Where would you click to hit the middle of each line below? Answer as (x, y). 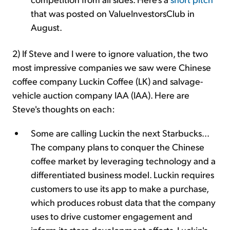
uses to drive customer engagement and (112, 216)
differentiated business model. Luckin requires (122, 174)
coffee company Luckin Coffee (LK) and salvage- (108, 81)
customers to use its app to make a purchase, (120, 188)
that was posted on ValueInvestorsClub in (113, 13)
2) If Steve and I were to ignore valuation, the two (110, 53)
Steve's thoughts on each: (64, 108)
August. (46, 27)
